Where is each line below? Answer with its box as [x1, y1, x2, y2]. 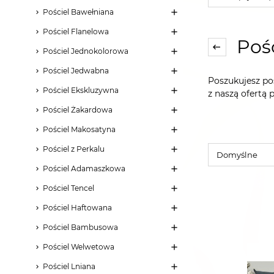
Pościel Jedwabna [43, 65, 109, 75]
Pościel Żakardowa [43, 105, 113, 114]
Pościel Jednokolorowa [43, 46, 128, 56]
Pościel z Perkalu [43, 144, 105, 154]
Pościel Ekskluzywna [43, 85, 119, 95]
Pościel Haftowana [43, 202, 112, 212]
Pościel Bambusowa [43, 222, 118, 232]
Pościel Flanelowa [43, 26, 109, 36]
